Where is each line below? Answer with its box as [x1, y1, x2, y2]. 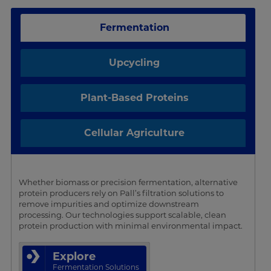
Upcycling [109, 56, 160, 68]
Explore [52, 249, 96, 263]
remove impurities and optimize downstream [18, 198, 199, 209]
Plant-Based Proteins [80, 91, 189, 103]
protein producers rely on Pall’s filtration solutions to [18, 188, 224, 198]
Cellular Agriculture [84, 126, 185, 139]
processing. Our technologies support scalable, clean [18, 209, 226, 220]
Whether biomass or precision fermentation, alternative [18, 177, 238, 187]
